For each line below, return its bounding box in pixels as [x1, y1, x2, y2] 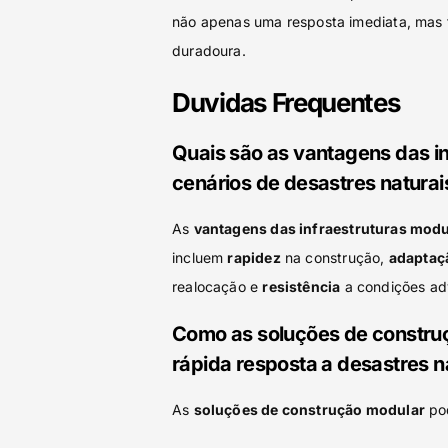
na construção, [280, 249, 389, 266]
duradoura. [172, 42, 246, 59]
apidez [233, 249, 281, 266]
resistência [262, 278, 341, 295]
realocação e [172, 278, 263, 295]
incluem [172, 249, 228, 266]
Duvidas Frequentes [172, 87, 401, 118]
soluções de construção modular [193, 401, 425, 418]
